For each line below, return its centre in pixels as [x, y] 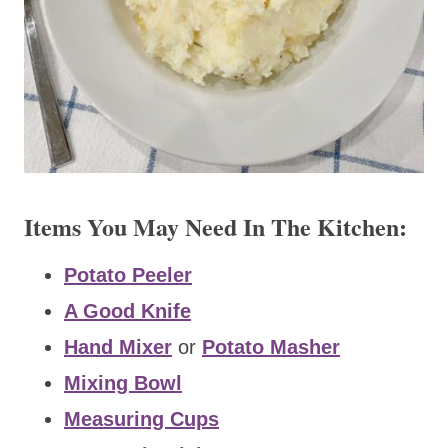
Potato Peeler [128, 274]
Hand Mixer [118, 346]
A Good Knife [127, 310]
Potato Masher [271, 346]
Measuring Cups [141, 418]
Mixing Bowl [123, 382]
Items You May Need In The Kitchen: [215, 226]
